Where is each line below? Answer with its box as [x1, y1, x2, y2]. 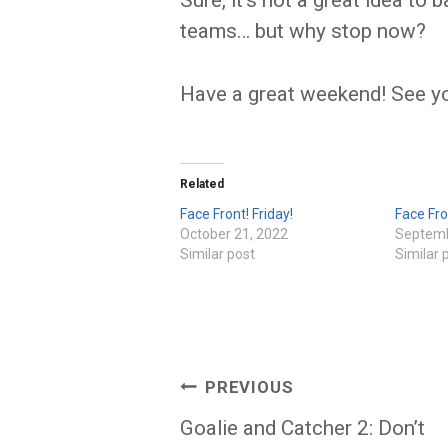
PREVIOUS [204, 378, 294, 398]
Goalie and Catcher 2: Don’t [180, 416, 425, 441]
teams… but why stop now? [180, 19, 426, 44]
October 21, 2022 [180, 226, 288, 243]
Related [180, 177, 224, 192]
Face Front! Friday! [180, 206, 293, 223]
